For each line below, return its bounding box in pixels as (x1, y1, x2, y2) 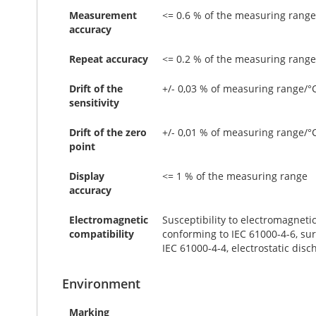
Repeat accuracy (69, 52, 148, 66)
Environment (62, 275, 140, 292)
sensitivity (69, 96, 119, 109)
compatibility (69, 227, 134, 241)
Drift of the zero (69, 126, 147, 139)
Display (69, 169, 104, 183)
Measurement (69, 8, 137, 22)
